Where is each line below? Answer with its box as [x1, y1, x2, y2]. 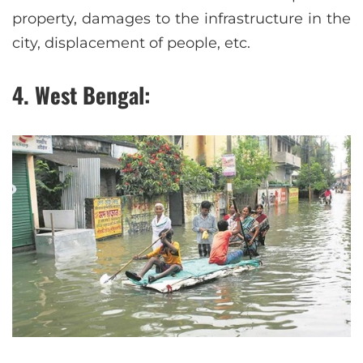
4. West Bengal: [12, 79, 151, 112]
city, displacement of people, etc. [12, 34, 250, 53]
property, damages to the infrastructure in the [12, 10, 351, 28]
